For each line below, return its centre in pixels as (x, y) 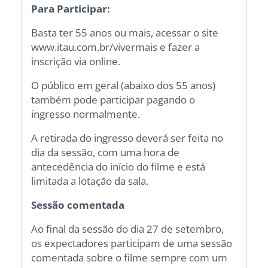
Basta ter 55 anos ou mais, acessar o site (125, 32)
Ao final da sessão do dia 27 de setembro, (128, 229)
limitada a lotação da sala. (90, 181)
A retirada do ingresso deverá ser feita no (127, 138)
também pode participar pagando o (113, 99)
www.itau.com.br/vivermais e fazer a (116, 47)
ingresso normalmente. (86, 114)
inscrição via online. (76, 61)
